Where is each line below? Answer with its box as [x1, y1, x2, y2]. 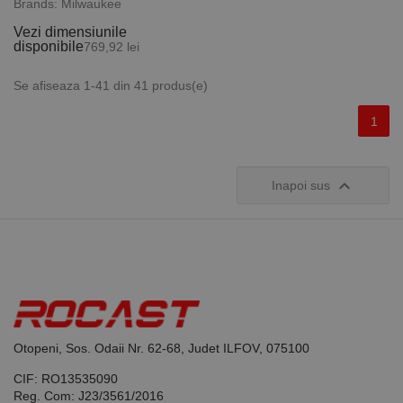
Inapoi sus [271, 178, 334, 193]
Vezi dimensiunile [13, 24, 127, 40]
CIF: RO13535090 [13, 372, 118, 386]
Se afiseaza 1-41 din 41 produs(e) [13, 78, 208, 93]
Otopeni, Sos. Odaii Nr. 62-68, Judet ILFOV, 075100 [13, 341, 309, 355]
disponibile [13, 39, 84, 54]
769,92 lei [84, 40, 139, 54]
